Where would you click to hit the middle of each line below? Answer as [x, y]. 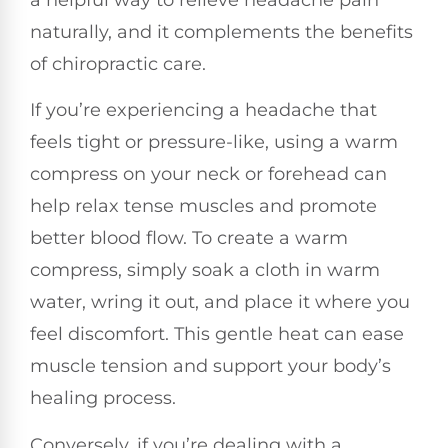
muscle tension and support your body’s [210, 366]
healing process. [103, 398]
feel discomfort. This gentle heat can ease [217, 334]
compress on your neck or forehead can [208, 174]
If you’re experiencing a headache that [203, 110]
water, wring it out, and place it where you [220, 302]
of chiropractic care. [118, 63]
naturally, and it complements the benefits [221, 31]
